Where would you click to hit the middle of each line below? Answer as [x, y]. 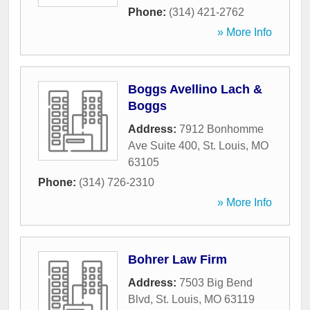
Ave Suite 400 [163, 146]
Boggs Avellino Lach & [195, 90]
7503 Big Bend [216, 283]
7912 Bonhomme [221, 129]
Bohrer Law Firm [177, 260]
